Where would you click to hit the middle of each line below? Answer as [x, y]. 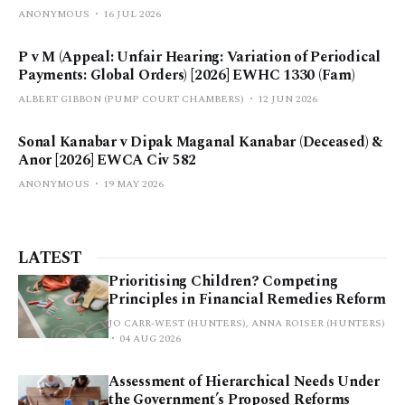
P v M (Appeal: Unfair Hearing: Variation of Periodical [200, 57]
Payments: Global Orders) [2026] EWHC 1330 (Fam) [187, 75]
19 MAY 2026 [133, 184]
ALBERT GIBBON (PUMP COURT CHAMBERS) [131, 99]
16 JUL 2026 [132, 14]
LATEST [50, 258]
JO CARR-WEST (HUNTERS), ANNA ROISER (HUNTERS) [247, 323]
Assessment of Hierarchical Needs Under [244, 381]
